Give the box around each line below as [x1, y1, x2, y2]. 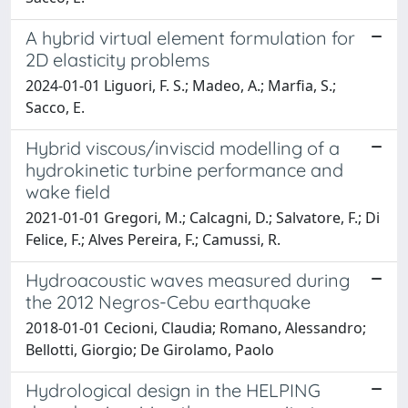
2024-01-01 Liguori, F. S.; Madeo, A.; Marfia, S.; [25, 75, 336, 96]
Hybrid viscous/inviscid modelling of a [25, 136, 340, 159]
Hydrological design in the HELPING [25, 378, 321, 402]
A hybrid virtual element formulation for [25, 25, 355, 49]
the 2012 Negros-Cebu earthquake [25, 290, 311, 313]
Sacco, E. [25, 97, 85, 117]
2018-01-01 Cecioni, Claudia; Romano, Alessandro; [25, 317, 366, 338]
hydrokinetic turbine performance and [25, 158, 343, 181]
